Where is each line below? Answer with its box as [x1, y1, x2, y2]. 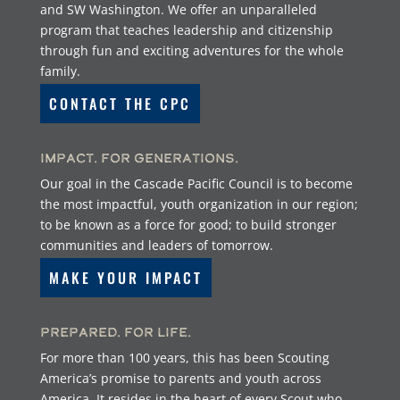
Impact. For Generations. [39, 148, 238, 166]
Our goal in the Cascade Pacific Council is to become [39, 174, 353, 192]
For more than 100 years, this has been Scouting [39, 349, 329, 367]
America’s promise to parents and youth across [39, 370, 321, 387]
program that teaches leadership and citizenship [39, 21, 333, 38]
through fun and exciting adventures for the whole [39, 41, 344, 59]
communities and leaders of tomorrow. [39, 236, 273, 254]
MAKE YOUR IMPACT [48, 266, 203, 288]
